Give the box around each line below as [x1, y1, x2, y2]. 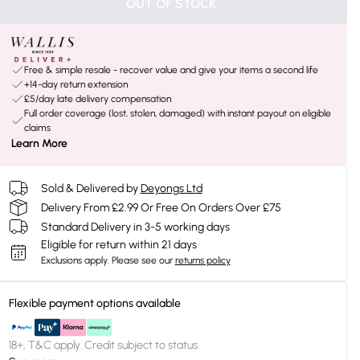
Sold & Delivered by [40, 181, 138, 195]
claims [23, 122, 51, 133]
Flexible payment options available [8, 297, 181, 310]
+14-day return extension [23, 79, 128, 90]
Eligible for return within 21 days [40, 238, 197, 252]
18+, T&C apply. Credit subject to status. [8, 338, 199, 352]
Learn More [10, 137, 67, 150]
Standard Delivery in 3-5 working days [40, 219, 230, 234]
